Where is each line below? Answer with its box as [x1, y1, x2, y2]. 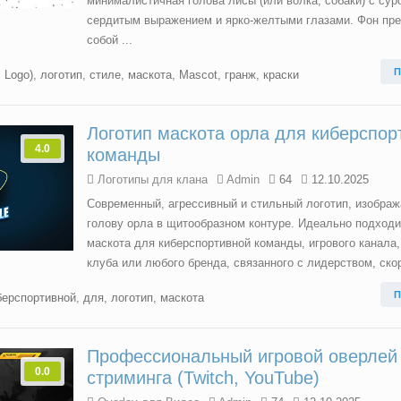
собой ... [87, 33, 132, 47]
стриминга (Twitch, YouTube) [87, 368, 320, 388]
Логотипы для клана [98, 173, 208, 186]
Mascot [179, 68, 218, 81]
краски [263, 68, 299, 81]
